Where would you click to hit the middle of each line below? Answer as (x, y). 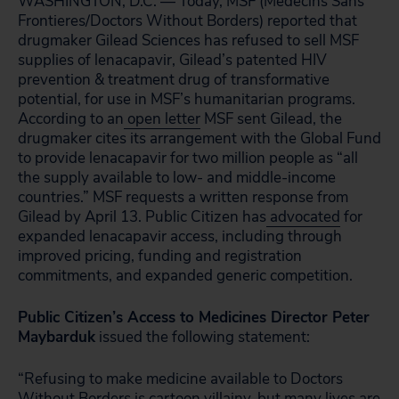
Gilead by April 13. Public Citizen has (142, 217)
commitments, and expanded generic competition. (185, 276)
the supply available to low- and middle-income (177, 178)
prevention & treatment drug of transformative (174, 80)
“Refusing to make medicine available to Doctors (180, 379)
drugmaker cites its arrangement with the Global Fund (199, 138)
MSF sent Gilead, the (271, 119)
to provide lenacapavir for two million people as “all (188, 158)
